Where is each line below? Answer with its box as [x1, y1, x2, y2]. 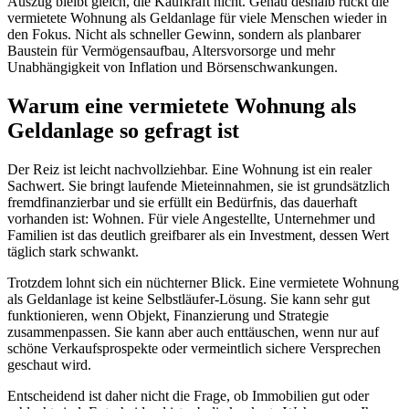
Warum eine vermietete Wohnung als [7, 93, 356, 118]
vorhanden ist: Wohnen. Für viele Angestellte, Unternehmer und [7, 210, 375, 226]
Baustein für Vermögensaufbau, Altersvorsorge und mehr [7, 43, 335, 58]
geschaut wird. [7, 356, 91, 372]
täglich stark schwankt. [7, 243, 139, 259]
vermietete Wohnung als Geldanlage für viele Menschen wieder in [7, 10, 387, 26]
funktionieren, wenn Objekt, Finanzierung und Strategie [7, 307, 329, 323]
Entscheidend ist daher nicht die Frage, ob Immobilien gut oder [7, 387, 369, 404]
